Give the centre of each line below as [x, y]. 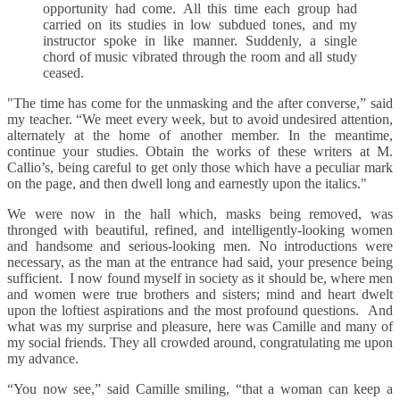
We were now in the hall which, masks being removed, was [200, 214]
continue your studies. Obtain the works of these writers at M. [200, 152]
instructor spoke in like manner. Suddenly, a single [200, 41]
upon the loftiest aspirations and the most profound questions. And [200, 311]
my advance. [45, 359]
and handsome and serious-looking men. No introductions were [200, 246]
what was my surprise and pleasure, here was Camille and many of [200, 327]
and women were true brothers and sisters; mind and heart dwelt [200, 295]
